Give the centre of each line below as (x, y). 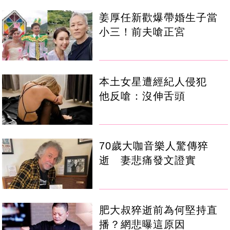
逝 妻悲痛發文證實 (148, 160)
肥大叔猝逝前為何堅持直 (159, 210)
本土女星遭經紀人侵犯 (159, 81)
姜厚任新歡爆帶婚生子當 (159, 17)
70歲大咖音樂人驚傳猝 (154, 146)
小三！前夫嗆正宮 (142, 32)
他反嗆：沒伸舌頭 (142, 96)
